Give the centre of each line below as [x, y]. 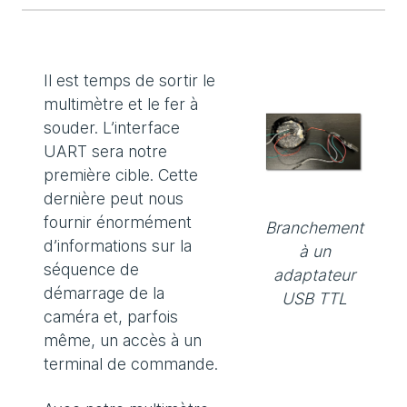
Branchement [314, 228]
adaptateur [314, 275]
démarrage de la [104, 293]
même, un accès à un [123, 341]
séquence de [91, 270]
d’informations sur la [118, 246]
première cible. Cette [121, 175]
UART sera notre [105, 152]
